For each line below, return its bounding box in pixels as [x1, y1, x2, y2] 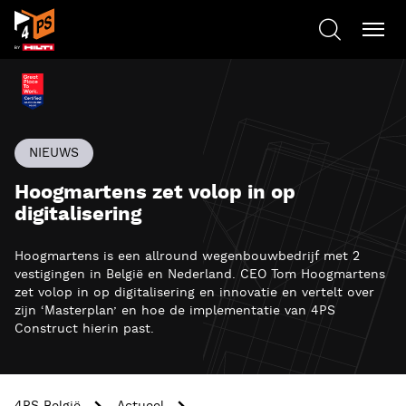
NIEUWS [29, 145, 79, 161]
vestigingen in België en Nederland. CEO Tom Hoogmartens [14, 266, 385, 283]
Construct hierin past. [14, 321, 154, 337]
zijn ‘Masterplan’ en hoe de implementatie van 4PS [14, 303, 335, 319]
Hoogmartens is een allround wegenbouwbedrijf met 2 [14, 248, 360, 265]
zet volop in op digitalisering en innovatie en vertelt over [14, 285, 374, 301]
